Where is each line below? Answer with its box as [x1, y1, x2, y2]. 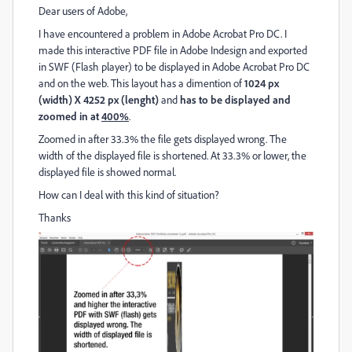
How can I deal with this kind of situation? [38, 188, 222, 201]
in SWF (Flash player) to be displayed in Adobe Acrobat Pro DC [38, 60, 310, 73]
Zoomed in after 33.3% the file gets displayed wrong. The [38, 132, 287, 145]
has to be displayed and [180, 93, 291, 106]
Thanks [38, 211, 71, 224]
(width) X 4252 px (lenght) [38, 93, 159, 106]
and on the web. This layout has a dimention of [38, 76, 244, 90]
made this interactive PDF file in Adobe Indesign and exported [38, 43, 307, 57]
